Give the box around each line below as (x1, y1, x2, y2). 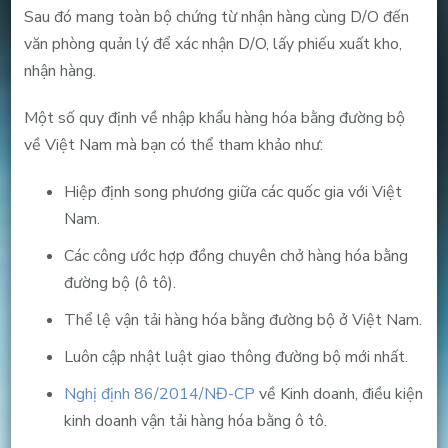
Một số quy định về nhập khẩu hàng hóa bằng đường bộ (23, 106, 405, 129)
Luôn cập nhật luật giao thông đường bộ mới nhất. (63, 345, 408, 368)
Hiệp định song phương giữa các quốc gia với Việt (63, 180, 402, 203)
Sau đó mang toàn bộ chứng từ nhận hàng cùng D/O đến (23, 5, 409, 28)
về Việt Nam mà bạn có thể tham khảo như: (23, 133, 323, 156)
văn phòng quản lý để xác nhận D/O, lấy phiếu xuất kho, (23, 32, 402, 55)
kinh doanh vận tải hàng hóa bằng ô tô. (63, 409, 327, 432)
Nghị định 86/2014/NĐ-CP (63, 382, 255, 405)
